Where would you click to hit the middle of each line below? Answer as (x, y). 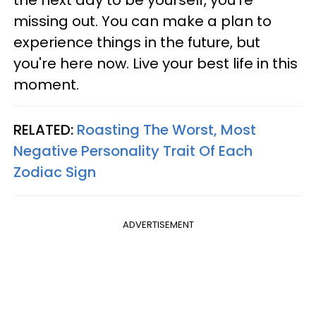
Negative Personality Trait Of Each (133, 151)
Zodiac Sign (55, 172)
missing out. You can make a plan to (142, 22)
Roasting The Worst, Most (166, 130)
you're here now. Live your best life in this (156, 64)
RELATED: (45, 130)
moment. (46, 85)
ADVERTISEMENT (158, 225)
